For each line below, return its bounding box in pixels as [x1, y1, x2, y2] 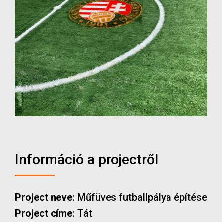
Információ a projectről [15, 151, 158, 167]
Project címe [15, 207, 72, 219]
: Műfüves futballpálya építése [72, 191, 207, 203]
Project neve [15, 191, 72, 203]
